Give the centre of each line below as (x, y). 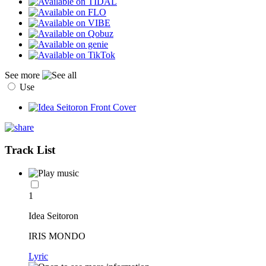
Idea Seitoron (53, 216)
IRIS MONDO (57, 236)
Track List (30, 150)
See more (23, 75)
